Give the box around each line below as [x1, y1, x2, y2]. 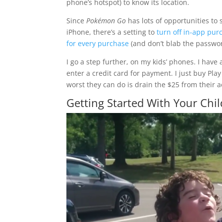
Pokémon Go [86, 15, 126, 25]
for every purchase [66, 38, 129, 48]
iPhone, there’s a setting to [66, 27, 157, 37]
